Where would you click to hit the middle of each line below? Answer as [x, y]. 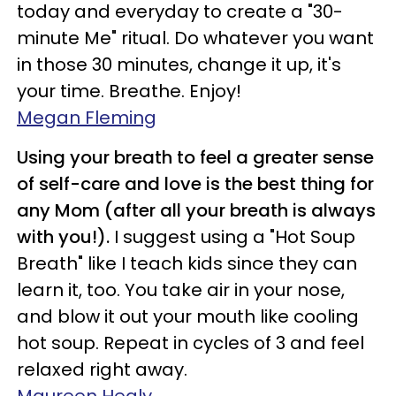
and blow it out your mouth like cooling [188, 316]
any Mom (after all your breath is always [196, 210]
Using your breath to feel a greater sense [195, 157]
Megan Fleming [87, 118]
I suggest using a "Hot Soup [232, 237]
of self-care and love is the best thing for [195, 184]
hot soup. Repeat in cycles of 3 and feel [190, 343]
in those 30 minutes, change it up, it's [179, 65]
